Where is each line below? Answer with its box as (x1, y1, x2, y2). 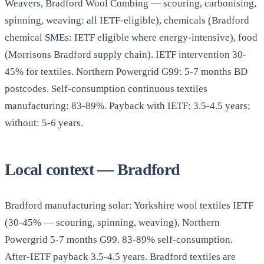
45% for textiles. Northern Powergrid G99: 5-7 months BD (5, 66, 247, 78)
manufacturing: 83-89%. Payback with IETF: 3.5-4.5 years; (5, 100, 250, 112)
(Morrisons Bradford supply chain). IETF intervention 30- (5, 49, 246, 61)
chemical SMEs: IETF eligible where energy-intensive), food (5, 32, 258, 44)
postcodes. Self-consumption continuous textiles (5, 83, 207, 95)
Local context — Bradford (5, 160, 180, 179)
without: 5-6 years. (5, 117, 83, 129)
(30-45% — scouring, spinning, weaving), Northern (5, 217, 220, 229)
